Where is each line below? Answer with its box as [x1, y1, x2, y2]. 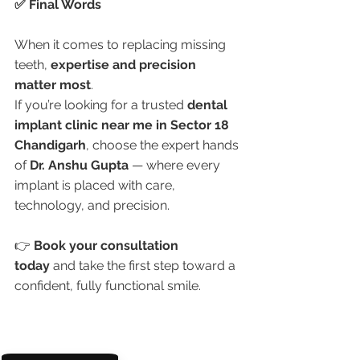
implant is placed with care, [14, 178, 178, 193]
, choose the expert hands [86, 137, 242, 153]
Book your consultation [34, 238, 182, 253]
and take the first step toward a [50, 258, 239, 273]
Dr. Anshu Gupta [30, 157, 129, 173]
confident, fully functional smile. [14, 278, 201, 293]
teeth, [14, 57, 51, 72]
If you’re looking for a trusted [14, 97, 187, 112]
